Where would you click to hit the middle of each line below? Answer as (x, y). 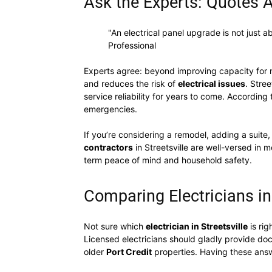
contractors (108, 147)
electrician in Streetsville (197, 226)
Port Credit (129, 252)
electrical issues (212, 83)
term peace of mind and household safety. (168, 160)
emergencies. (110, 109)
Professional (132, 45)
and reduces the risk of (131, 83)
